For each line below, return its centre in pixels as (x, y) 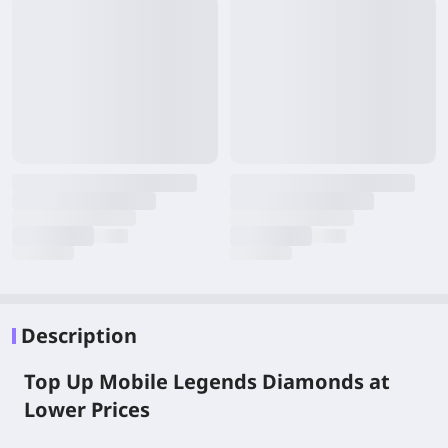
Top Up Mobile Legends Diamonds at (207, 381)
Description (79, 335)
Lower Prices (87, 409)
